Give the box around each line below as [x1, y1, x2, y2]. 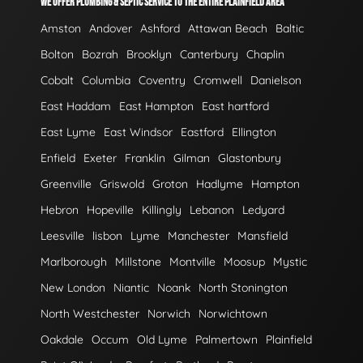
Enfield [41, 150, 75, 165]
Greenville [41, 176, 92, 191]
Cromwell [194, 72, 242, 88]
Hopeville [87, 202, 134, 217]
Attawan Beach [188, 20, 267, 36]
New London [41, 280, 105, 295]
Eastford [181, 124, 224, 139]
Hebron [41, 202, 79, 217]
